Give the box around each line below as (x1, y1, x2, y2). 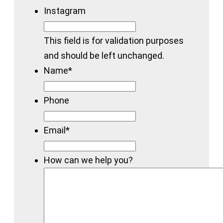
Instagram (44, 5, 86, 16)
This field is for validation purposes (44, 35, 184, 46)
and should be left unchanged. (44, 50, 164, 61)
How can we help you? (44, 154, 133, 165)
